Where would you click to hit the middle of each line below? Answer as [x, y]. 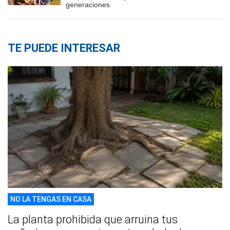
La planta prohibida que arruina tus [93, 219]
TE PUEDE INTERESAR [64, 48]
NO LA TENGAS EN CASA [51, 199]
